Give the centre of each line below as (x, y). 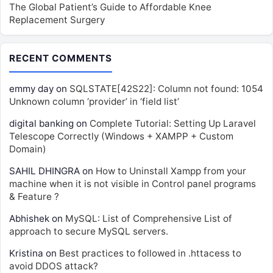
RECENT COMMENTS (61, 58)
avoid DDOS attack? (54, 266)
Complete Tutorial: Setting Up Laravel (173, 123)
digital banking (41, 123)
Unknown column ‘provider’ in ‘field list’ (94, 101)
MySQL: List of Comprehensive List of (149, 218)
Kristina (26, 253)
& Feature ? (34, 196)
